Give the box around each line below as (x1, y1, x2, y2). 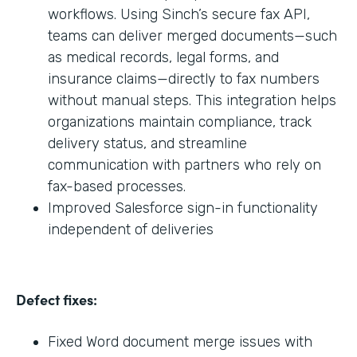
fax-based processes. (48, 177, 186, 195)
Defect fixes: (16, 288, 97, 309)
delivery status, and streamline (48, 134, 247, 152)
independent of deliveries (48, 220, 214, 238)
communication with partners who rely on (48, 155, 321, 174)
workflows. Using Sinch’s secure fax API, (48, 5, 310, 23)
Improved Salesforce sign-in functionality (48, 198, 318, 217)
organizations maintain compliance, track (48, 112, 312, 131)
